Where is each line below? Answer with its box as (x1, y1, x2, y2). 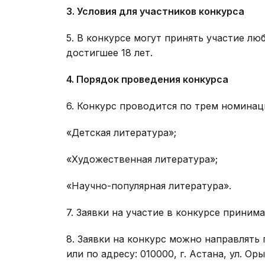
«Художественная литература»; (66, 153, 218, 166)
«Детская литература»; (66, 127, 176, 139)
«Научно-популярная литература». (66, 180, 231, 192)
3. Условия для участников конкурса (66, 5, 244, 18)
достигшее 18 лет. (66, 47, 153, 59)
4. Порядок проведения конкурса (66, 73, 228, 86)
